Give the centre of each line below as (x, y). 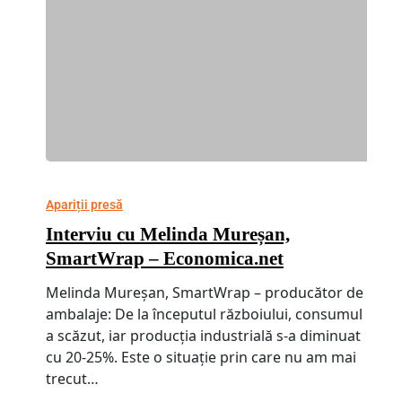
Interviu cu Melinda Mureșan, (167, 235)
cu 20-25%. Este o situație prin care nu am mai (201, 358)
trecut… (72, 379)
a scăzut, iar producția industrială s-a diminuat (203, 336)
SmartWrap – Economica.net (164, 259)
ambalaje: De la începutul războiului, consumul (204, 315)
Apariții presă (84, 205)
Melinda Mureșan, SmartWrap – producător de (204, 293)
